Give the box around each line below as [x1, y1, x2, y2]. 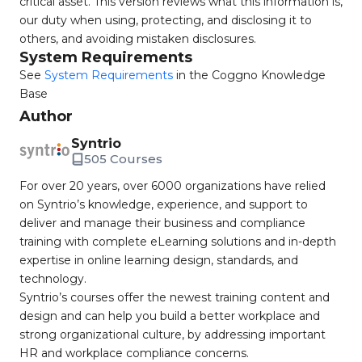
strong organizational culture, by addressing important [19, 327, 326, 342]
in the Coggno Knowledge [173, 68, 326, 82]
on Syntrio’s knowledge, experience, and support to [19, 197, 308, 212]
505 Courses [84, 151, 162, 166]
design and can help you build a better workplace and [19, 309, 320, 323]
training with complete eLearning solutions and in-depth [19, 234, 336, 249]
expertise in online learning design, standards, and [19, 253, 298, 267]
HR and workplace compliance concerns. [19, 346, 249, 360]
